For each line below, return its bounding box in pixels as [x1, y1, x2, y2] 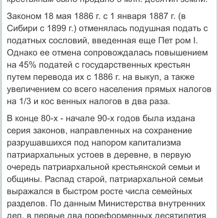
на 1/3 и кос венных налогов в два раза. [6, 96, 170, 106]
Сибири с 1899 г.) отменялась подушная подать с [6, 23, 208, 33]
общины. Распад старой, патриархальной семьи [6, 174, 203, 184]
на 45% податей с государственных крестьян [6, 59, 190, 70]
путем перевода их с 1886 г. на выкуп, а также [6, 72, 195, 82]
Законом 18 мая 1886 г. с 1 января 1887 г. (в [6, 11, 186, 21]
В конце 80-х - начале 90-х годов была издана [6, 113, 195, 123]
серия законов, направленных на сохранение [6, 125, 192, 135]
